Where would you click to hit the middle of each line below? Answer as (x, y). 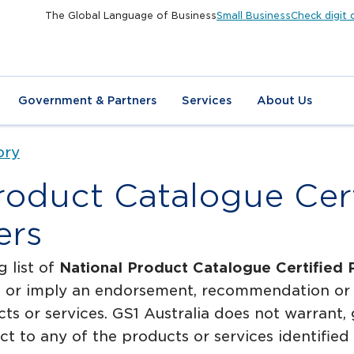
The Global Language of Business (131, 15)
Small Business (254, 15)
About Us (284, 100)
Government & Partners (87, 100)
